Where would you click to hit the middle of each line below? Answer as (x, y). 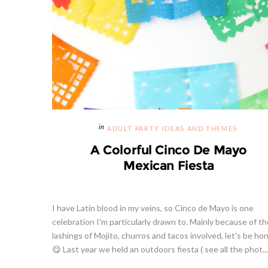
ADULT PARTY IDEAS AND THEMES (172, 129)
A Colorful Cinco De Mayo (169, 150)
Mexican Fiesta (169, 165)
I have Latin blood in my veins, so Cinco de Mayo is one (153, 208)
